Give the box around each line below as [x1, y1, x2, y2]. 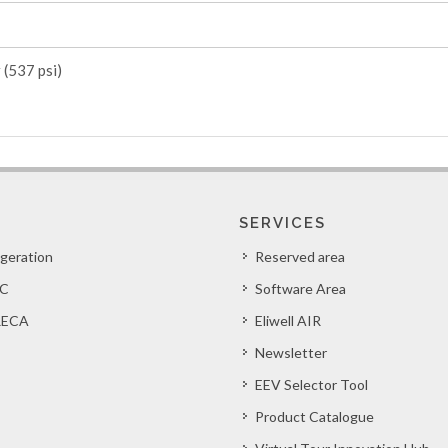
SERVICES [239, 214, 326, 232]
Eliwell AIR [255, 312, 321, 329]
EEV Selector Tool [255, 376, 368, 393]
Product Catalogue [255, 408, 374, 425]
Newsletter [255, 344, 327, 361]
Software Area [255, 280, 346, 297]
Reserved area [255, 248, 345, 265]
